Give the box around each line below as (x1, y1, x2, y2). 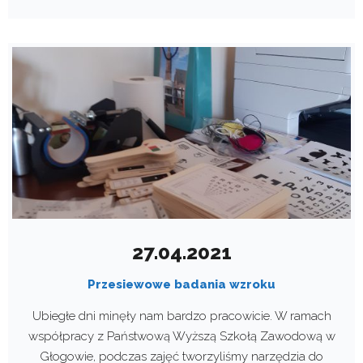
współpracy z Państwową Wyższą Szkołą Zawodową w (28, 328, 335, 344)
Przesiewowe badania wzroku (88, 276, 275, 292)
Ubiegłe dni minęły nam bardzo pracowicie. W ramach (32, 308, 331, 323)
